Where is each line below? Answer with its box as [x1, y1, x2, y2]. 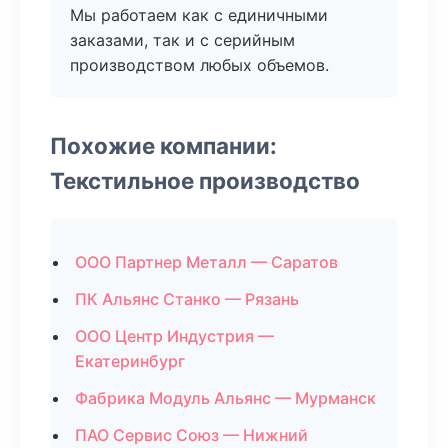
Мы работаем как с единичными [70, 5, 328, 25]
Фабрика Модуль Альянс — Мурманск [75, 388, 376, 408]
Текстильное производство [50, 167, 360, 194]
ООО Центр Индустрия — [75, 326, 274, 346]
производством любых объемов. [70, 55, 329, 75]
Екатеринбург [75, 351, 185, 371]
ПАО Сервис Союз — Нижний [75, 425, 308, 445]
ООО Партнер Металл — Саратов [75, 252, 338, 272]
